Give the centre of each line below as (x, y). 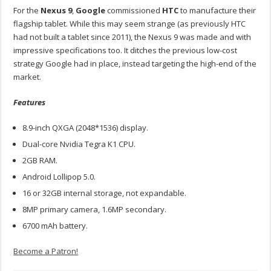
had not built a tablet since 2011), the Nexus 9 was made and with (132, 37)
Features (30, 102)
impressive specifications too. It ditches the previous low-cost (126, 50)
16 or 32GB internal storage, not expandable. (105, 193)
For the (27, 10)
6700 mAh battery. (55, 225)
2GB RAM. (40, 160)
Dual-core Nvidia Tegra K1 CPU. (79, 144)
